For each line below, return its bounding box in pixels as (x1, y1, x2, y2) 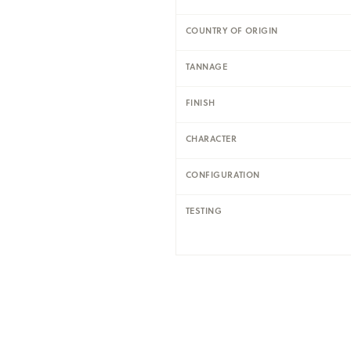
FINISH (186, 96, 215, 109)
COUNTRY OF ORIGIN (186, 24, 278, 37)
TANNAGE (186, 60, 228, 73)
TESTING (186, 204, 223, 217)
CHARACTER (186, 132, 237, 145)
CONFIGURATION (186, 168, 260, 181)
